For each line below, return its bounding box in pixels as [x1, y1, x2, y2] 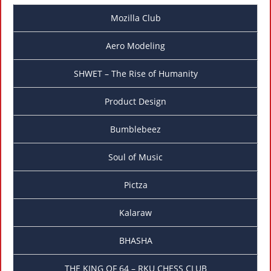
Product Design [105, 96, 166, 108]
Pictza [123, 179, 148, 191]
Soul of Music [108, 151, 163, 163]
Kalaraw [119, 207, 152, 219]
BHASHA [119, 235, 152, 247]
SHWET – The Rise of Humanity [73, 68, 198, 80]
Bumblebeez [110, 123, 161, 135]
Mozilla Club [110, 12, 161, 24]
